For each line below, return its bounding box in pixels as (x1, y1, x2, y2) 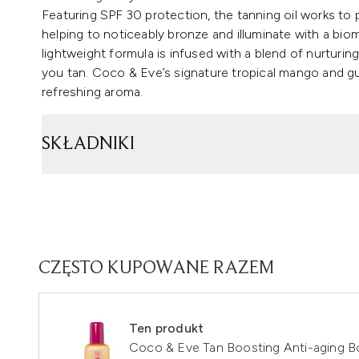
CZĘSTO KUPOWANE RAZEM (38, 259, 274, 278)
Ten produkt (129, 321, 204, 336)
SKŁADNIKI (42, 135, 135, 154)
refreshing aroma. (42, 84, 143, 99)
